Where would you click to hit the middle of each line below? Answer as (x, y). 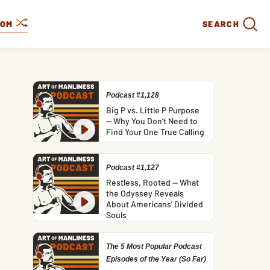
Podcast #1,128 (133, 95)
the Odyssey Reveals (145, 193)
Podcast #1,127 (133, 168)
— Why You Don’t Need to (152, 121)
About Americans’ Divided (155, 204)
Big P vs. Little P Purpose (153, 110)
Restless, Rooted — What (153, 182)
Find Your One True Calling (155, 132)
